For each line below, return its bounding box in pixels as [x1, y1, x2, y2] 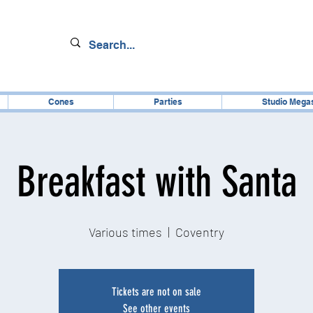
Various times [89, 224, 162, 240]
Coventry [175, 224, 224, 240]
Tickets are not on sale [112, 284, 201, 298]
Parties [153, 96, 182, 107]
